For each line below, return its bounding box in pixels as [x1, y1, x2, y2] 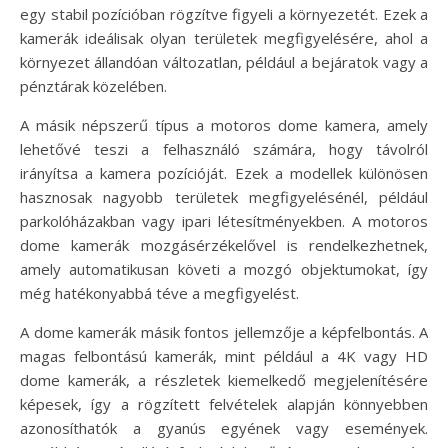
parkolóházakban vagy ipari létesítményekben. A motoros [20, 211, 428, 232]
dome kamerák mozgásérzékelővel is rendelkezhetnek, [20, 235, 428, 256]
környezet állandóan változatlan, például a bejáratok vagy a [20, 52, 428, 73]
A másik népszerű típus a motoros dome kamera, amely [20, 115, 428, 136]
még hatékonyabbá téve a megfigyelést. [20, 283, 299, 304]
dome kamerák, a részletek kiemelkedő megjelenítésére [20, 370, 428, 391]
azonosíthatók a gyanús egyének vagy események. [20, 418, 428, 439]
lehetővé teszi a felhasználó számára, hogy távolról [20, 139, 428, 160]
